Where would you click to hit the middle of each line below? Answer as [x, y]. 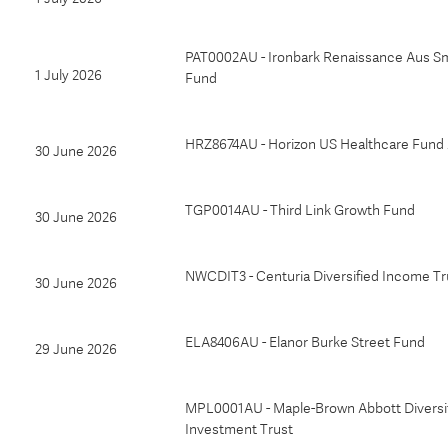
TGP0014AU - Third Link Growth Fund [300, 210]
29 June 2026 [76, 349]
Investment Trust [239, 429]
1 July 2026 [68, 75]
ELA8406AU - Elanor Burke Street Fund [305, 342]
